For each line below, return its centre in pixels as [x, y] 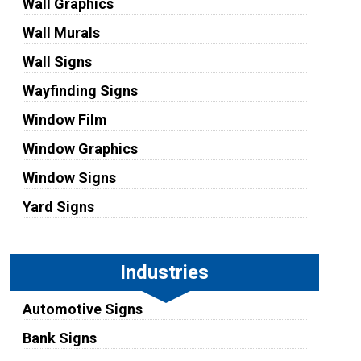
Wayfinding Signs [80, 91]
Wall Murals [61, 33]
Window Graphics [80, 149]
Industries [165, 273]
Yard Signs [58, 207]
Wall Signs [57, 62]
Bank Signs [59, 338]
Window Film [64, 120]
